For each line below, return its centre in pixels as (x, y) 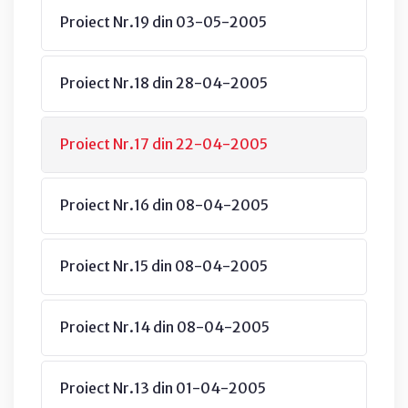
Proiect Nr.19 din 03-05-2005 (163, 21)
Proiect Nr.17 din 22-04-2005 (164, 143)
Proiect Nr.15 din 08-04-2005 (164, 265)
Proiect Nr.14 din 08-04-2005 (165, 326)
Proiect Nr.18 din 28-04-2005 (164, 82)
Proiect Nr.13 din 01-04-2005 (163, 388)
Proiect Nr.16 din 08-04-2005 (164, 204)
